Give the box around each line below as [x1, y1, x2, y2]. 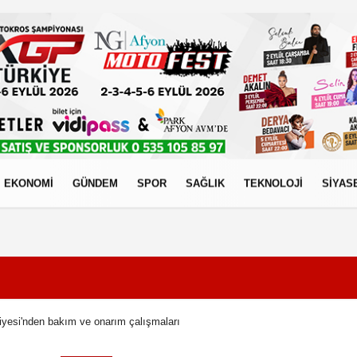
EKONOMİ [4, 177, 53, 190]
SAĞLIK [186, 177, 225, 190]
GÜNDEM [73, 177, 118, 190]
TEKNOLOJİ [244, 177, 303, 190]
